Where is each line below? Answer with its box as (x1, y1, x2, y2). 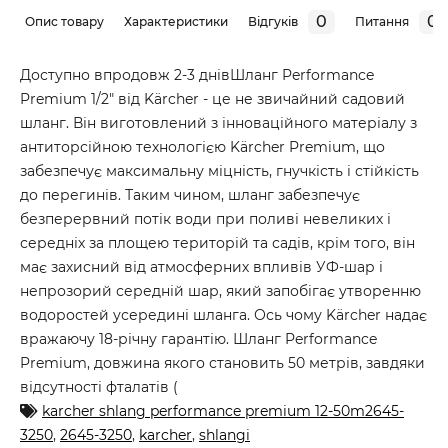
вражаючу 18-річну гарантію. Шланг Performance (20, 330, 377, 348)
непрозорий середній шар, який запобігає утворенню (20, 282, 421, 300)
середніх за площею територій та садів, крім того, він (20, 234, 415, 252)
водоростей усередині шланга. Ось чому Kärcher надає (20, 306, 427, 324)
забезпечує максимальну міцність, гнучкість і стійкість (20, 162, 419, 180)
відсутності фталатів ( (20, 378, 178, 396)
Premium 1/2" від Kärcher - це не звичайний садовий (20, 90, 405, 108)
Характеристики (124, 14, 228, 29)
